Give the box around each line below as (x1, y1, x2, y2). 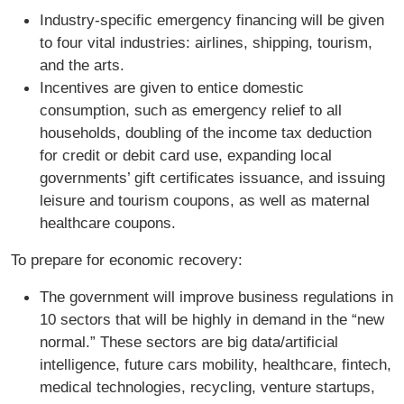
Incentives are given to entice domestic (40, 78, 304, 97)
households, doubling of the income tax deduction (40, 124, 372, 142)
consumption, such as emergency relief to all (40, 101, 342, 120)
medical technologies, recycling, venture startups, (40, 378, 375, 397)
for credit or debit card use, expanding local (40, 146, 332, 165)
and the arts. (40, 56, 124, 75)
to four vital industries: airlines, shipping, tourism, (40, 33, 372, 52)
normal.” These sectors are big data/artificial (40, 333, 338, 352)
